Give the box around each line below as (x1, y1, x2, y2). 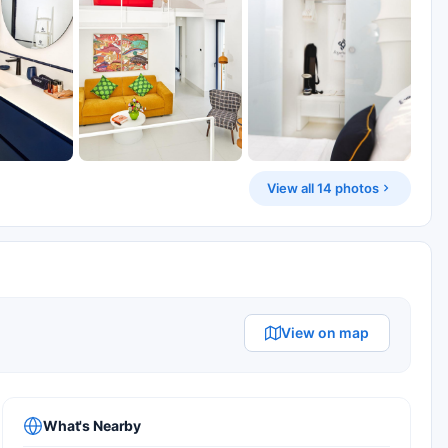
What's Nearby (43, 417, 142, 434)
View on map (281, 323, 369, 341)
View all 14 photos (267, 179, 379, 196)
